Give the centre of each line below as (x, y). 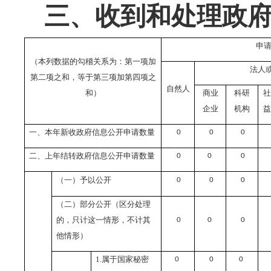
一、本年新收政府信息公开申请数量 (92, 132)
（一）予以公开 (84, 180)
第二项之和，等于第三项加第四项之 (93, 77)
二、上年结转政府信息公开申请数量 (92, 156)
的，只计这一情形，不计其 (103, 220)
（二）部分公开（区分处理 (103, 204)
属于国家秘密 (125, 259)
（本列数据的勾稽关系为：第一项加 (93, 61)
